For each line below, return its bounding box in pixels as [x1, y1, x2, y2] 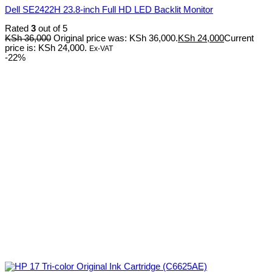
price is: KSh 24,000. [5, 42, 87, 53]
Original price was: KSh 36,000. [53, 33, 178, 43]
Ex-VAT [89, 44, 113, 53]
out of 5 [36, 23, 67, 33]
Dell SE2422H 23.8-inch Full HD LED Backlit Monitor [5, 5, 213, 15]
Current [224, 33, 254, 43]
